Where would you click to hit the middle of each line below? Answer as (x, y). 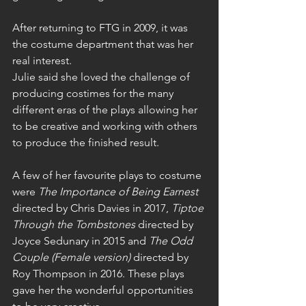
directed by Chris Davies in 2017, (92, 208)
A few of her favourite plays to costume (108, 176)
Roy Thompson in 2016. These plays (100, 274)
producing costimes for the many (94, 94)
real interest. (43, 61)
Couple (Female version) (71, 258)
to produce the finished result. (87, 143)
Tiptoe (189, 208)
